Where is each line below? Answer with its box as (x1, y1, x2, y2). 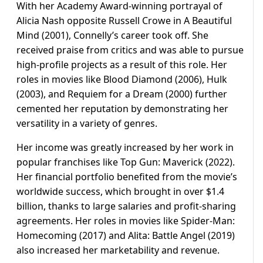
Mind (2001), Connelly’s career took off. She (16, 29, 208, 42)
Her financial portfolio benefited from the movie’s (16, 170, 237, 184)
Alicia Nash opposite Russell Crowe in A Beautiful (16, 14, 232, 28)
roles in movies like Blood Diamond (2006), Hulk (16, 73, 227, 86)
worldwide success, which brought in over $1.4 (16, 185, 224, 198)
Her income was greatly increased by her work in (16, 141, 234, 154)
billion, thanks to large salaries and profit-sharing (16, 200, 236, 213)
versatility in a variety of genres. (16, 117, 157, 130)
